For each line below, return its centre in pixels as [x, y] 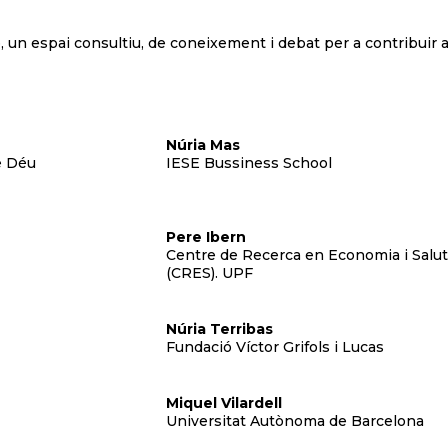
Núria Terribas [220, 329]
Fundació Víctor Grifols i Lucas [275, 347]
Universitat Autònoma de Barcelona [295, 421]
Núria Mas [203, 145]
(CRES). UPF [210, 273]
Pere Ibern [206, 237]
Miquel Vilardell [224, 403]
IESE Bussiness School [249, 163]
